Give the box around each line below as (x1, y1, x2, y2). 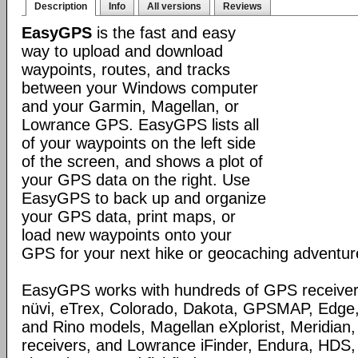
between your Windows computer (22, 79, 258, 97)
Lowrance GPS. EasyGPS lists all (22, 116, 259, 133)
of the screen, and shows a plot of (22, 153, 263, 170)
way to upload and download (22, 42, 223, 60)
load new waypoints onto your (22, 226, 232, 244)
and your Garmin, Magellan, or (22, 97, 239, 115)
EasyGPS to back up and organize (22, 189, 266, 207)
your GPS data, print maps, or (22, 208, 236, 225)
